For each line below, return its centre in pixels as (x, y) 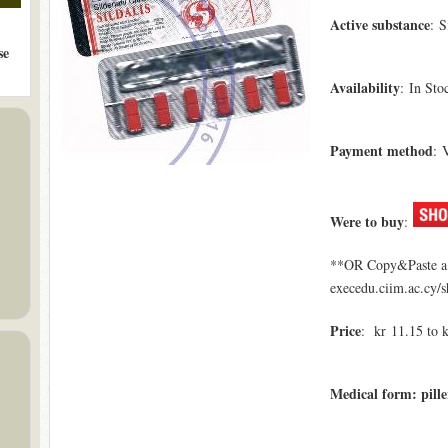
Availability (364, 87)
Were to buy (366, 221)
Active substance (379, 24)
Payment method (381, 150)
